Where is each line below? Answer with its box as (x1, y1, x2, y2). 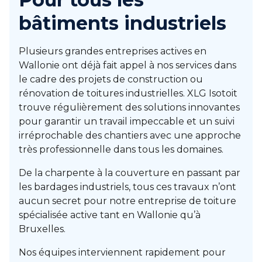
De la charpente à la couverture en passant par (19, 167, 240, 178)
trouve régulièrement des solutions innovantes (19, 102, 240, 113)
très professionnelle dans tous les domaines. (19, 144, 223, 155)
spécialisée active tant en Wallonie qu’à (19, 209, 201, 220)
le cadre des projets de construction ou (19, 74, 203, 85)
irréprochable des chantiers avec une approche (19, 130, 241, 141)
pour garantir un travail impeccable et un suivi (19, 116, 235, 127)
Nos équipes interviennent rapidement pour (19, 247, 226, 258)
